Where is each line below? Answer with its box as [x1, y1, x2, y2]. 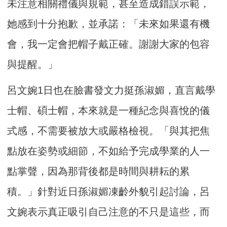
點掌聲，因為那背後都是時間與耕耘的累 [7, 166, 190, 177]
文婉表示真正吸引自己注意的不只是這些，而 [7, 206, 210, 218]
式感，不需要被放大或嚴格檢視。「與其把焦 [7, 125, 210, 137]
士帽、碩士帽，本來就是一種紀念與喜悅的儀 [7, 105, 210, 117]
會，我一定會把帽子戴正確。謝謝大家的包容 [7, 39, 210, 50]
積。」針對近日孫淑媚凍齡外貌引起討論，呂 [7, 186, 210, 198]
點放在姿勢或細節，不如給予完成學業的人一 [7, 145, 210, 157]
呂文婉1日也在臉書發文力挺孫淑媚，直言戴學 [7, 85, 216, 96]
